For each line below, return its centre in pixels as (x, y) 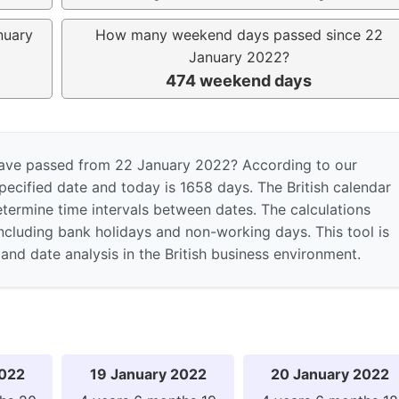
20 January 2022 (330, 374)
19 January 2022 (148, 374)
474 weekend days (239, 80)
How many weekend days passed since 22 (239, 34)
